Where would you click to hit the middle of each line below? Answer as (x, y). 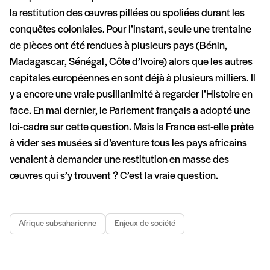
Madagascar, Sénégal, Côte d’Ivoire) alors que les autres (131, 63)
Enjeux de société (145, 224)
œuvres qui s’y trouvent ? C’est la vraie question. (114, 177)
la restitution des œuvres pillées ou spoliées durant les (127, 14)
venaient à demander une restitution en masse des (119, 160)
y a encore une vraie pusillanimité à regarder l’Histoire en (131, 95)
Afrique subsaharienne (58, 224)
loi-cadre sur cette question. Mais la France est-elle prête (132, 128)
